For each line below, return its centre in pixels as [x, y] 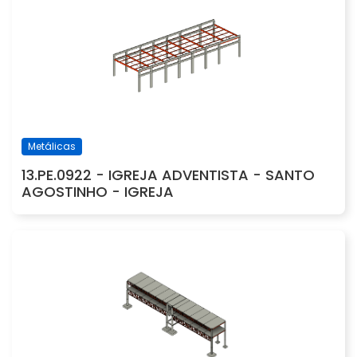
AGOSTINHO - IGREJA [98, 192]
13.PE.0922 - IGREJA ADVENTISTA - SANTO [168, 175]
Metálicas [52, 147]
